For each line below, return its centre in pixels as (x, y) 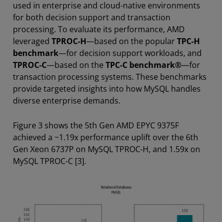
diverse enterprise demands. (67, 101)
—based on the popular (132, 41)
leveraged (32, 41)
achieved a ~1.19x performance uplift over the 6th (106, 138)
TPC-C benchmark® (143, 65)
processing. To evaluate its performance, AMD (99, 29)
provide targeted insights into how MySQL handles (107, 89)
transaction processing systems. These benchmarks (110, 77)
